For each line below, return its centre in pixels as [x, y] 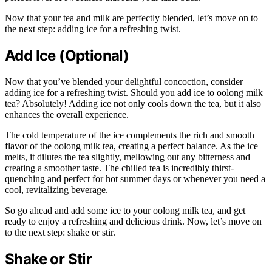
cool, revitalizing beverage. [56, 190]
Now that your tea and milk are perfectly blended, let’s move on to [131, 18]
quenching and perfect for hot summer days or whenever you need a [135, 179]
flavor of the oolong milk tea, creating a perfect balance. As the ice [131, 146]
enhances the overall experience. [67, 115]
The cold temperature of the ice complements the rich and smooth [130, 135]
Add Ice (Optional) [67, 56]
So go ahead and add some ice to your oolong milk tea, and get [125, 211]
